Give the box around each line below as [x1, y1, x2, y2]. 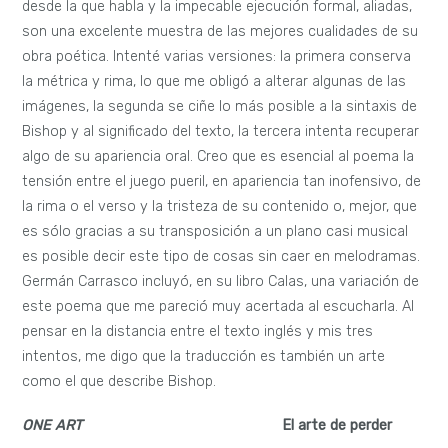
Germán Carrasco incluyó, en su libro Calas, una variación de [22, 273, 420, 291]
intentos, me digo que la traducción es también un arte [22, 348, 386, 366]
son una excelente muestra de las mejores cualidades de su [22, 23, 419, 41]
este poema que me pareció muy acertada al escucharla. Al [22, 298, 415, 316]
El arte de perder [282, 416, 393, 434]
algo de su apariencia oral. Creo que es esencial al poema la [22, 148, 415, 166]
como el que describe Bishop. [22, 373, 217, 391]
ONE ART [22, 416, 83, 434]
